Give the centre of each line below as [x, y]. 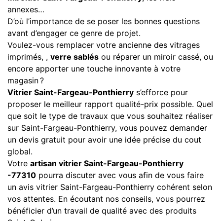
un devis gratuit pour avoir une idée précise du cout [104, 139]
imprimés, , [29, 56]
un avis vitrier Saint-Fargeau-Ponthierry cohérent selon [110, 187]
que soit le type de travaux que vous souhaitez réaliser [110, 116]
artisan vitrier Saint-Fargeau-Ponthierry [107, 163]
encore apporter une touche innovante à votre [94, 68]
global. [20, 151]
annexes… [26, 9]
